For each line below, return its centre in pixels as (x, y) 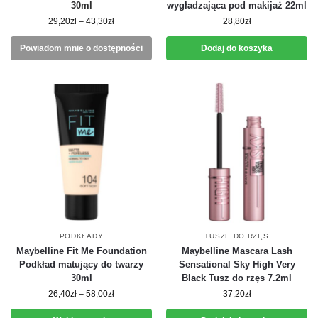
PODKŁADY (81, 236)
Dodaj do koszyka (237, 48)
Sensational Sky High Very (237, 264)
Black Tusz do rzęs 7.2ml (237, 278)
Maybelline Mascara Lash (237, 251)
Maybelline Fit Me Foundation (81, 251)
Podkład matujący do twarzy (81, 264)
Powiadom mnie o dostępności (81, 48)
